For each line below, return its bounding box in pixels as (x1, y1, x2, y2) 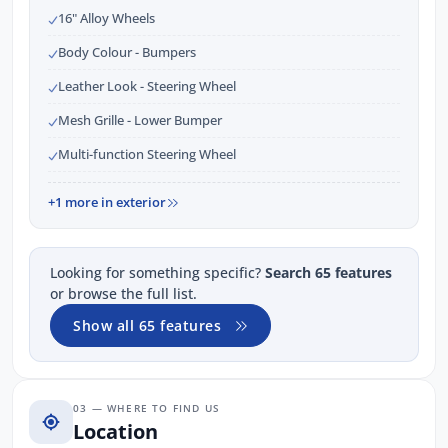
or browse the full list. (50, 284, 197, 304)
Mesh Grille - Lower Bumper (58, 111, 222, 130)
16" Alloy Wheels (58, 9, 155, 28)
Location (73, 417, 158, 445)
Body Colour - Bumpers (58, 43, 196, 62)
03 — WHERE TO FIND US (73, 400, 221, 415)
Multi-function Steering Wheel (58, 145, 236, 164)
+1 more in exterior (48, 193, 166, 212)
